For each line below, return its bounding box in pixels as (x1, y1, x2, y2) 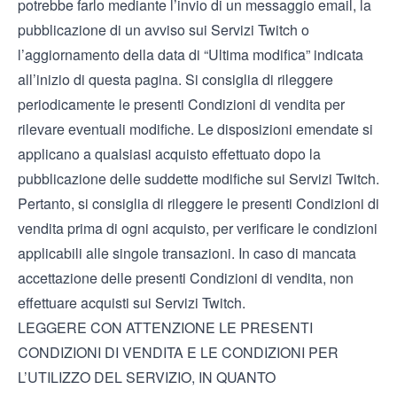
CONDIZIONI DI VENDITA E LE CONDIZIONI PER (18, 342, 339, 362)
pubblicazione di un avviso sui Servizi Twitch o (18, 19, 309, 40)
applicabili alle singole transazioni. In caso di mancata (18, 243, 356, 263)
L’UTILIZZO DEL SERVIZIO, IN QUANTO (18, 367, 276, 387)
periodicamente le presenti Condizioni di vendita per (18, 94, 345, 114)
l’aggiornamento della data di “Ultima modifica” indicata (18, 44, 363, 65)
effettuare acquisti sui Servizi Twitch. (18, 292, 245, 313)
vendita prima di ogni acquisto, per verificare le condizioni (18, 218, 378, 238)
